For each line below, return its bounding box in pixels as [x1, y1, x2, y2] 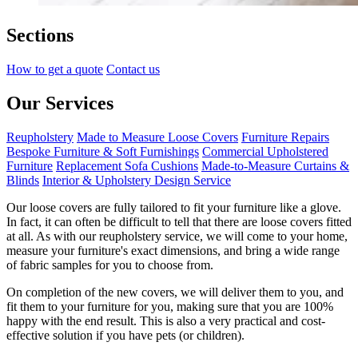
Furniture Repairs [241, 129, 329, 144]
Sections [6, 25, 74, 46]
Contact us [106, 62, 160, 77]
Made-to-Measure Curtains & [201, 158, 349, 173]
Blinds [6, 173, 39, 187]
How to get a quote [6, 62, 103, 77]
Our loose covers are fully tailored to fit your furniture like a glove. [6, 200, 341, 214]
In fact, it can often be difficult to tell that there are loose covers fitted [6, 214, 352, 229]
